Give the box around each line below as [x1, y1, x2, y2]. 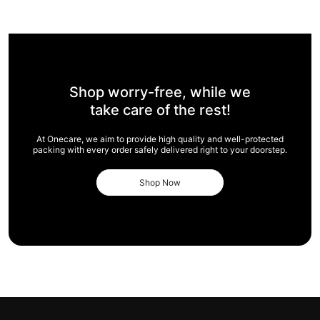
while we [190, 84, 251, 101]
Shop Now [139, 177, 181, 189]
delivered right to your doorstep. [161, 144, 287, 156]
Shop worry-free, [69, 84, 190, 101]
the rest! [173, 101, 231, 119]
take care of [89, 101, 174, 119]
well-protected [224, 134, 284, 145]
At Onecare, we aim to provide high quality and [36, 134, 224, 145]
